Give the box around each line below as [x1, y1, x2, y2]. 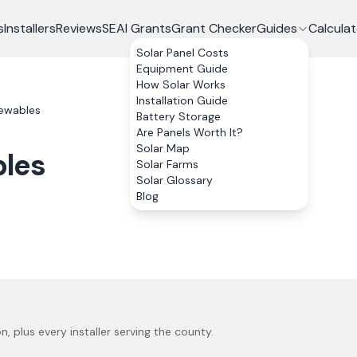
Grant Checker [171, 20, 257, 37]
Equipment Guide [135, 61, 228, 76]
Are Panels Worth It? [135, 125, 243, 139]
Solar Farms [135, 157, 198, 171]
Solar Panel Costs [135, 45, 229, 60]
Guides [256, 20, 297, 37]
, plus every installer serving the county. [8, 324, 214, 339]
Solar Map [135, 141, 190, 155]
